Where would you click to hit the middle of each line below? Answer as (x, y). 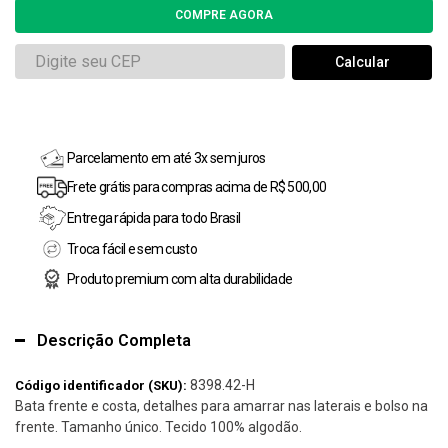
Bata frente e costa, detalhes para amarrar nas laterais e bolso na (221, 405)
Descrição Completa (114, 340)
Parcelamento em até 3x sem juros (166, 158)
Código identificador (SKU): (101, 385)
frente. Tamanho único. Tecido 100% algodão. (158, 426)
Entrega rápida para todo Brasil (154, 217)
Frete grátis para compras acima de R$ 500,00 (197, 186)
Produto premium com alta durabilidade (180, 278)
